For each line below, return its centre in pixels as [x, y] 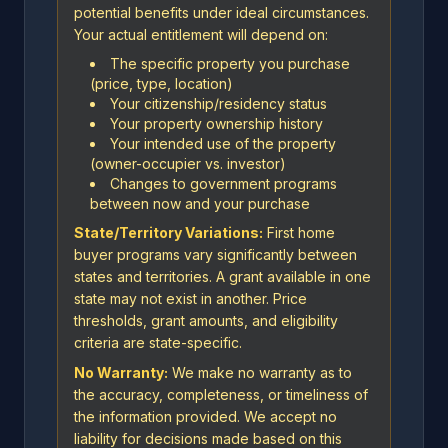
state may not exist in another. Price [190, 298]
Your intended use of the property [223, 143]
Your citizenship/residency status [218, 103]
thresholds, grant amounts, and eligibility [206, 320]
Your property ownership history [216, 123]
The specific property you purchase [230, 63]
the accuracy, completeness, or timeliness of [221, 394]
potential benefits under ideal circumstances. [221, 12]
